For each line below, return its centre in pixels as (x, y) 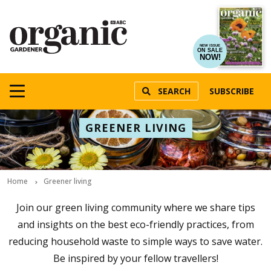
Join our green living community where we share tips (135, 207)
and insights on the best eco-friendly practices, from (135, 224)
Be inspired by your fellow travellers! (135, 258)
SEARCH (174, 91)
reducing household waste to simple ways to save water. (135, 241)
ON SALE (210, 50)
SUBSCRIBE (232, 91)
